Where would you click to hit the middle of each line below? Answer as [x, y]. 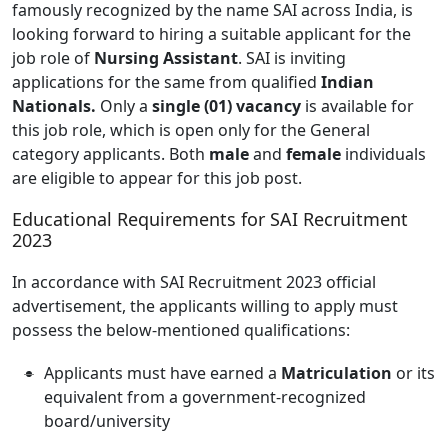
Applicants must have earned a [162, 372]
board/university [107, 420]
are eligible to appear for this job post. [157, 177]
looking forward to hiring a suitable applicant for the [211, 33]
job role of [53, 57]
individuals [383, 153]
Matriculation [336, 372]
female [313, 153]
